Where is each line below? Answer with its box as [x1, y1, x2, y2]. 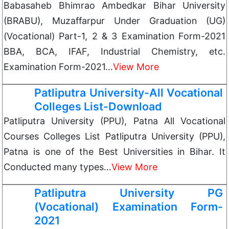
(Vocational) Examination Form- [34, 200, 223, 213]
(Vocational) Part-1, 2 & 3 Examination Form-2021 [4, 31, 225, 41]
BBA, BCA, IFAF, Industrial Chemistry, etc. [4, 46, 225, 57]
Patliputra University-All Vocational [34, 86, 223, 99]
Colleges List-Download [34, 100, 162, 113]
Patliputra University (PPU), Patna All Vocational [4, 116, 225, 126]
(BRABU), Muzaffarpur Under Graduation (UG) [4, 15, 225, 26]
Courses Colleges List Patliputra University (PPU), [4, 131, 225, 142]
